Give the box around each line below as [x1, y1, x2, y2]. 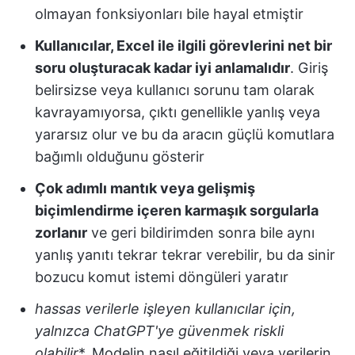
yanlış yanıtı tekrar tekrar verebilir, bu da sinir [35, 246, 335, 263]
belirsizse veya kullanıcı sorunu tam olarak [35, 81, 315, 98]
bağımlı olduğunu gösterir [35, 147, 204, 165]
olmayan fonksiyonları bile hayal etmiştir [35, 5, 303, 22]
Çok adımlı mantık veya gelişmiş [35, 179, 255, 197]
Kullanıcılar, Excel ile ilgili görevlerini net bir [35, 36, 332, 54]
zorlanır [35, 223, 87, 241]
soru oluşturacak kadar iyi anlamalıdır [35, 59, 290, 76]
